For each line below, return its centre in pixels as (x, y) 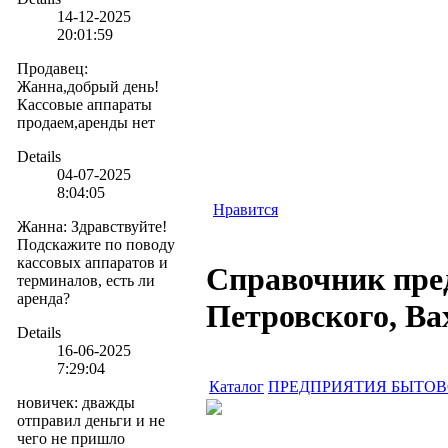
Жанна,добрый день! (88, 86)
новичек (45, 402)
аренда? (43, 298)
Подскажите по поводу (96, 244)
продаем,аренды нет (86, 122)
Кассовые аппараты (84, 104)
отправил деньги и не (91, 420)
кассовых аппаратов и (92, 262)
